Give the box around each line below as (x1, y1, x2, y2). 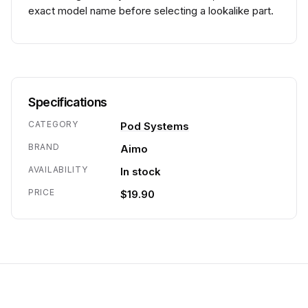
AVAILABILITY (28, 164, 88, 175)
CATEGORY (28, 119, 78, 129)
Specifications (28, 95, 107, 109)
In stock (120, 165, 161, 178)
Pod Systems (120, 120, 189, 133)
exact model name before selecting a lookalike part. (28, 4, 274, 17)
